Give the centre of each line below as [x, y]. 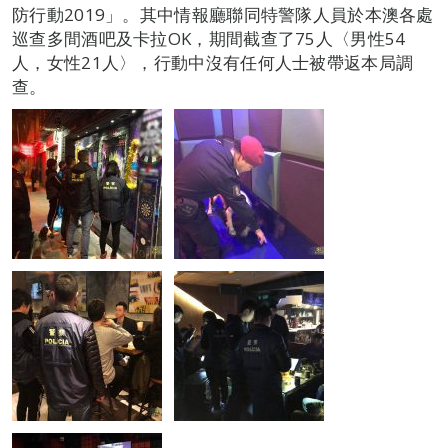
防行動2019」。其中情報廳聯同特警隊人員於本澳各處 [223, 14]
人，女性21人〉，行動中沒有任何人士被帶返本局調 [213, 62]
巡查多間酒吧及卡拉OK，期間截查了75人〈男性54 [209, 38]
